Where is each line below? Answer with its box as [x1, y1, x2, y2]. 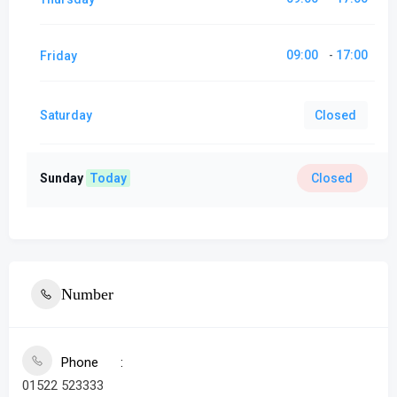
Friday [40, 48, 77, 63]
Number [61, 284, 113, 303]
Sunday [40, 170, 86, 185]
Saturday [40, 108, 92, 122]
